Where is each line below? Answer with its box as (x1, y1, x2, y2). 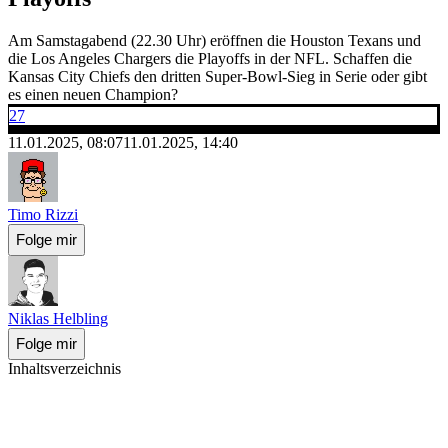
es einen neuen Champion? (8, 85, 178, 103)
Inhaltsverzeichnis (8, 359, 121, 377)
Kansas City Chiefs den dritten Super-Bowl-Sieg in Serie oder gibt (8, 67, 427, 85)
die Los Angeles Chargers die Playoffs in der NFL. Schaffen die (8, 49, 412, 67)
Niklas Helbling (8, 309, 108, 327)
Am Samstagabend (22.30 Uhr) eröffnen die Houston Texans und (8, 31, 421, 49)
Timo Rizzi (8, 205, 78, 223)
